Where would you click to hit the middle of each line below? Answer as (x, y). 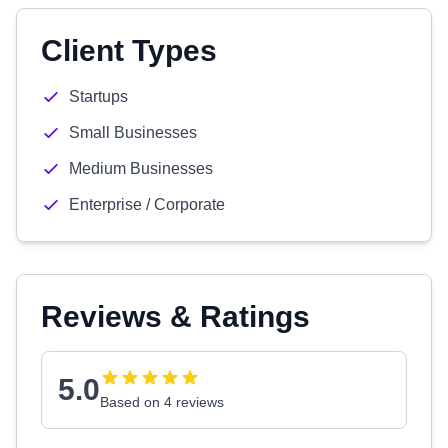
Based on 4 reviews (162, 402)
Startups (98, 96)
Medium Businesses (141, 168)
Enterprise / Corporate (147, 204)
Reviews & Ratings (175, 316)
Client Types (129, 50)
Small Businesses (133, 132)
